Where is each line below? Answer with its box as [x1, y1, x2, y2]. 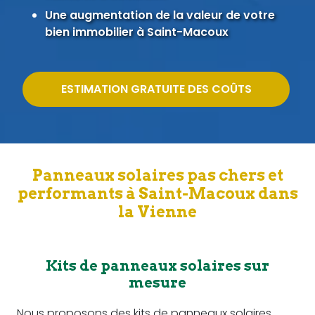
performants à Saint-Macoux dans [17, 184, 298, 202]
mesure [129, 274, 186, 291]
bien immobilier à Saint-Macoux [45, 23, 229, 40]
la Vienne [118, 202, 197, 221]
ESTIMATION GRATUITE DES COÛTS [60, 80, 252, 97]
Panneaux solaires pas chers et [32, 165, 283, 184]
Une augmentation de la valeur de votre [45, 6, 275, 23]
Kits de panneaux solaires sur [46, 257, 269, 274]
